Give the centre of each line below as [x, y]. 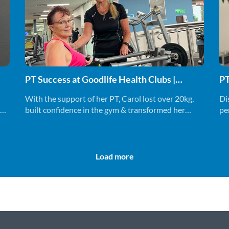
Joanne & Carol [55, 90]
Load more [114, 156]
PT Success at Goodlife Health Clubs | [100, 79]
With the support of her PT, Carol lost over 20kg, [109, 98]
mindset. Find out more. [66, 121]
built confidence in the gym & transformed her [105, 110]
